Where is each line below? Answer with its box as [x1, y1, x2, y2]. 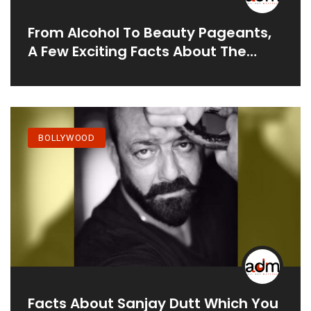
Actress [28, 60, 82, 81]
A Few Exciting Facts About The [28, 42, 246, 62]
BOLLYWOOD [38, 133, 96, 144]
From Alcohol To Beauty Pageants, [28, 23, 271, 43]
